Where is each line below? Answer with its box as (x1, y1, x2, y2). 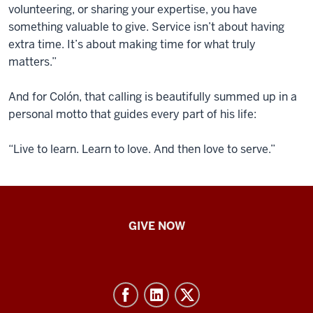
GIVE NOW (128, 218, 185, 233)
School (8, 231, 69, 255)
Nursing (8, 271, 78, 296)
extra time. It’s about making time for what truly (8, 36, 256, 52)
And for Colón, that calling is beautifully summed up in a (8, 89, 297, 104)
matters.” (8, 54, 57, 69)
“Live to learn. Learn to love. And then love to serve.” (8, 141, 275, 156)
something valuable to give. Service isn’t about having (8, 19, 284, 34)
